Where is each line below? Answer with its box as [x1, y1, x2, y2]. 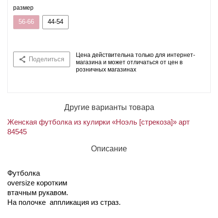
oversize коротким [7, 179, 67, 187]
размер [13, 4, 34, 12]
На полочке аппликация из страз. [7, 198, 121, 207]
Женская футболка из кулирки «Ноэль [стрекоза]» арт [7, 118, 190, 127]
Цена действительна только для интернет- [76, 52, 195, 59]
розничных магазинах [76, 66, 136, 73]
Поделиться [29, 55, 64, 63]
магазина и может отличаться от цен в [76, 59, 182, 66]
